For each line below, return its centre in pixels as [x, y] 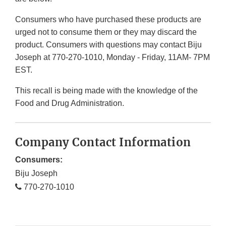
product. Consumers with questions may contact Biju [108, 45]
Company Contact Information [103, 143]
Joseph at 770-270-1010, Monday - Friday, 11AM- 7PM [112, 58]
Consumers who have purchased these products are [108, 20]
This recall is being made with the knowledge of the [106, 91]
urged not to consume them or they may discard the [106, 32]
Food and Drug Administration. [70, 103]
